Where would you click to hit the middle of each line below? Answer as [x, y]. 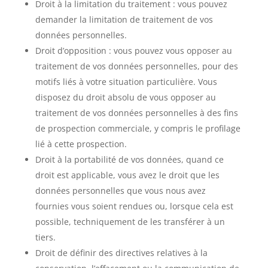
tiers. [45, 237]
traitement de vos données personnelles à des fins [136, 113]
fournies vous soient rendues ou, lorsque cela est [134, 206]
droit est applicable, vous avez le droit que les [127, 175]
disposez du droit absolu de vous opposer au [125, 97]
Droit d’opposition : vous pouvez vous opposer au [133, 51]
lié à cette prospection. [81, 144]
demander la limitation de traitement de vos [124, 19]
